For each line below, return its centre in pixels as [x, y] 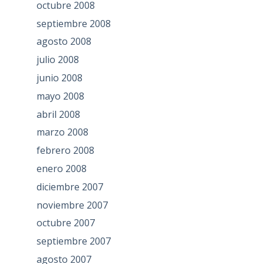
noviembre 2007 [72, 205]
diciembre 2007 [70, 187]
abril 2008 [58, 114]
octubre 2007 [65, 223]
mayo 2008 [60, 96]
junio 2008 [59, 78]
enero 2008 [61, 168]
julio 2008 [57, 60]
